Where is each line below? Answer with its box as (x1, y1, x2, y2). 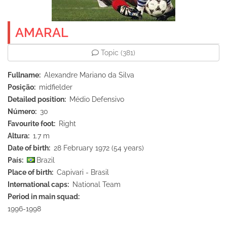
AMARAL (15, 25, 68, 40)
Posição (8, 83, 34, 91)
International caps (8, 180, 67, 188)
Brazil (36, 156, 55, 164)
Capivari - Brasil (57, 168, 109, 176)
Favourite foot (8, 120, 54, 128)
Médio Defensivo (69, 95, 124, 103)
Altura (8, 132, 28, 140)
